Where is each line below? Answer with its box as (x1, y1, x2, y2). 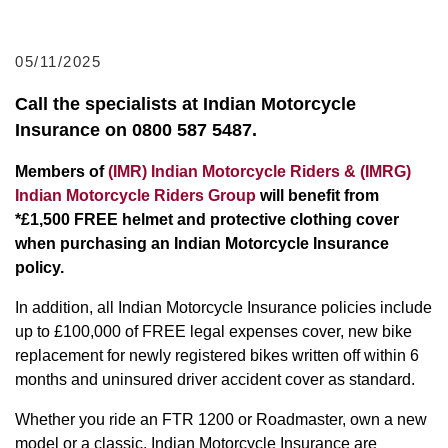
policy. (15, 259, 64, 277)
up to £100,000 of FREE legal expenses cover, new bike (15, 323, 412, 341)
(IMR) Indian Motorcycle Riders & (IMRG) (108, 163, 411, 181)
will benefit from (256, 187, 379, 205)
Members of (15, 163, 108, 181)
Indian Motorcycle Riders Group (15, 187, 256, 205)
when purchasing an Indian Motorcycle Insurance (15, 235, 389, 253)
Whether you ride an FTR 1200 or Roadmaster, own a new (15, 411, 427, 429)
